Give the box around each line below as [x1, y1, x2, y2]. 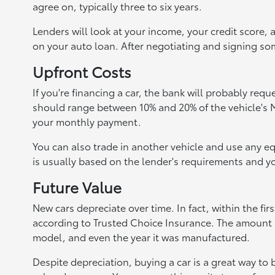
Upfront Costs [32, 61, 131, 82]
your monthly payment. [32, 114, 141, 128]
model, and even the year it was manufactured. [32, 230, 250, 244]
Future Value [32, 176, 122, 197]
